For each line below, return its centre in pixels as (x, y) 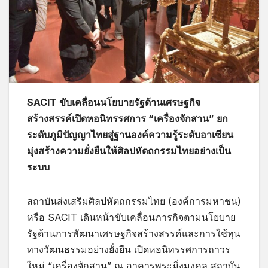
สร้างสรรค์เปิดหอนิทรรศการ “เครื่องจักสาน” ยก (127, 118)
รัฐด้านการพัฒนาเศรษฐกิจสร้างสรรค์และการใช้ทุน (134, 233)
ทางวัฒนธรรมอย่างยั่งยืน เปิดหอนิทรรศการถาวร (129, 249)
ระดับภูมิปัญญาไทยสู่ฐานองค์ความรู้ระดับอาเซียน (130, 134)
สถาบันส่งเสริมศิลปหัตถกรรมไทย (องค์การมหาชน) (134, 201)
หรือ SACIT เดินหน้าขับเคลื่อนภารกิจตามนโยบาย (131, 217)
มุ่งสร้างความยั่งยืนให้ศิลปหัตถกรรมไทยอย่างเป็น (129, 150)
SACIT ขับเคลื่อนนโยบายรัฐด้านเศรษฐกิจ (114, 102)
